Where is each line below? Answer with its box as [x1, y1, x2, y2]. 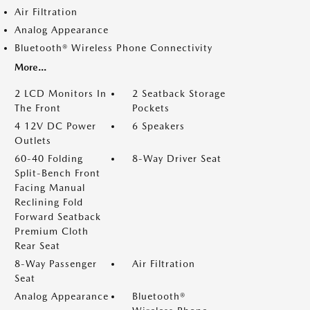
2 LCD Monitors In [15, 88, 107, 99]
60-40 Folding [15, 153, 83, 164]
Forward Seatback [15, 211, 101, 222]
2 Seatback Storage [132, 88, 226, 99]
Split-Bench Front [15, 167, 100, 179]
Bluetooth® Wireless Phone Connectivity [15, 42, 212, 53]
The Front [15, 102, 61, 113]
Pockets [132, 102, 170, 113]
